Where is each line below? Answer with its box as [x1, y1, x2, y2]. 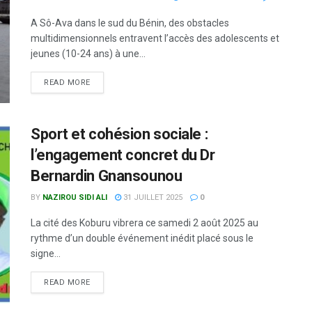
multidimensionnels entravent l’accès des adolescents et [31, 32, 279, 44]
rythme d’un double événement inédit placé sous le [31, 233, 253, 244]
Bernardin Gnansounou [31, 167, 182, 185]
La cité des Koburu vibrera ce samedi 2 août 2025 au [31, 217, 258, 229]
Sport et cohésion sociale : [31, 125, 208, 143]
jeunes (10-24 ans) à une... [31, 47, 146, 59]
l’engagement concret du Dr [31, 146, 215, 164]
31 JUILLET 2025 [121, 193, 182, 203]
